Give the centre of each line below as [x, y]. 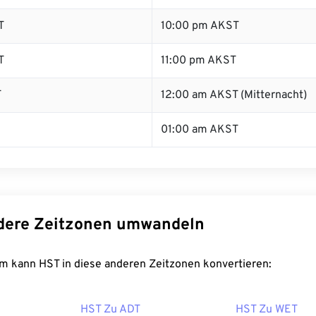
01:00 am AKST [200, 130]
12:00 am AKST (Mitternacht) [234, 95]
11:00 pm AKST [199, 61]
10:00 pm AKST [200, 26]
